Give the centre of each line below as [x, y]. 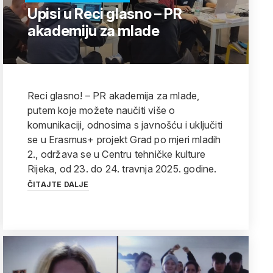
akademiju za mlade [94, 31]
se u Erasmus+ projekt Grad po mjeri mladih [124, 140]
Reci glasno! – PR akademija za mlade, [114, 96]
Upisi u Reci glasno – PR [105, 14]
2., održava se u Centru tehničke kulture [116, 154]
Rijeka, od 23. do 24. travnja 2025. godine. [122, 169]
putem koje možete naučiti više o [101, 110]
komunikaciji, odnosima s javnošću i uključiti [125, 125]
